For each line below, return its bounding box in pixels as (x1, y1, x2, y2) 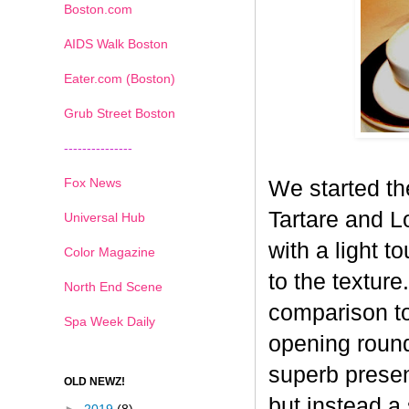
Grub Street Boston (64, 105, 175, 121)
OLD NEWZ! (64, 374, 125, 388)
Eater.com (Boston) (64, 70, 175, 86)
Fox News (64, 174, 121, 190)
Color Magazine (64, 244, 155, 259)
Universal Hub (64, 209, 145, 225)
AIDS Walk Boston (64, 36, 168, 51)
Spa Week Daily (64, 313, 155, 329)
